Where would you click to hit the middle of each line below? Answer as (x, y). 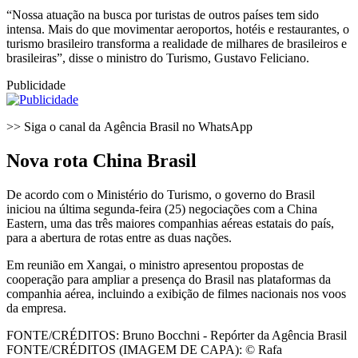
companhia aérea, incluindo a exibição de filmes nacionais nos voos (176, 293)
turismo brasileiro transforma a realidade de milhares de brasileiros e (177, 44)
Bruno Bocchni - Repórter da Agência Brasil (233, 335)
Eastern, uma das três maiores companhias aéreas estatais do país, (170, 223)
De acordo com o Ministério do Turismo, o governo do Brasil (161, 194)
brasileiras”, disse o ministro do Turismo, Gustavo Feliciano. (158, 58)
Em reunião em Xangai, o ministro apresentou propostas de (155, 265)
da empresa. (36, 308)
